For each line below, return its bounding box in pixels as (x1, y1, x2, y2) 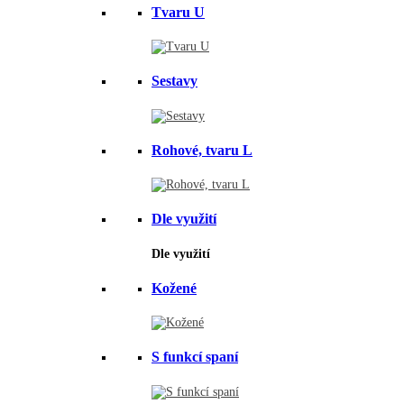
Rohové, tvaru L (151, 142, 252, 158)
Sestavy (151, 73, 197, 89)
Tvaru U (151, 4, 205, 20)
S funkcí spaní (151, 349, 238, 365)
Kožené (151, 280, 197, 296)
